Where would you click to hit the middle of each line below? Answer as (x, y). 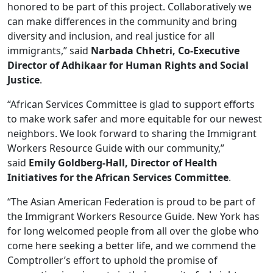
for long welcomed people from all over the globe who (133, 231)
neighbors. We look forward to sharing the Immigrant (132, 133)
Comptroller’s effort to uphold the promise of (112, 260)
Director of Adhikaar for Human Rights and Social (128, 65)
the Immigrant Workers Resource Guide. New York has (133, 216)
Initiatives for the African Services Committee (118, 177)
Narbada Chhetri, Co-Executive (165, 51)
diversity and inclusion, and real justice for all (111, 36)
